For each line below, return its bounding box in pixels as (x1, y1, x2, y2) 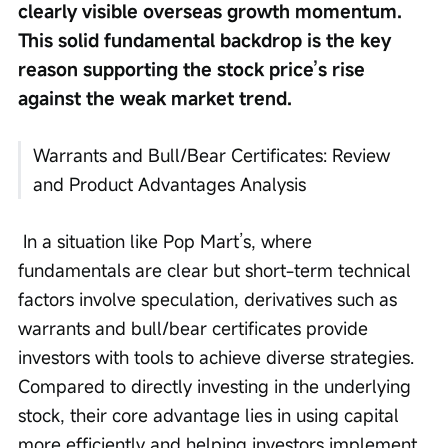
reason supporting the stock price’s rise (18, 57, 370, 82)
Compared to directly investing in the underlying (18, 374, 416, 399)
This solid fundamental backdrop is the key (18, 28, 396, 53)
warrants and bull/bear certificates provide (18, 316, 373, 341)
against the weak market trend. (18, 86, 292, 111)
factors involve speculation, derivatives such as (18, 287, 402, 312)
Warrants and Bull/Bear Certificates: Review (33, 143, 395, 168)
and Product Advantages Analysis (33, 172, 306, 197)
